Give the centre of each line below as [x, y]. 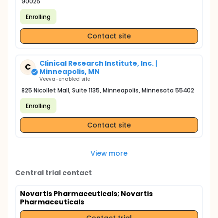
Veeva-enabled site [65, 79]
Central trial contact [54, 173]
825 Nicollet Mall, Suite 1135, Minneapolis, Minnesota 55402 [108, 90]
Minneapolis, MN [70, 72]
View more [109, 153]
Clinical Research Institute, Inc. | [98, 63]
